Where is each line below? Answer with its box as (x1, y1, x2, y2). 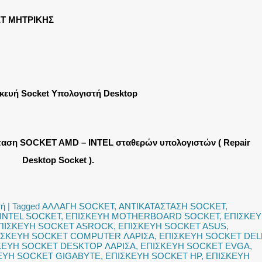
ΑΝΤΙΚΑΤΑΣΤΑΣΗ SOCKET (119, 201, 225, 211)
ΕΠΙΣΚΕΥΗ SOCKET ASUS (118, 221, 226, 231)
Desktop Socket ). (22, 155, 94, 165)
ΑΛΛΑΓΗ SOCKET (42, 201, 114, 211)
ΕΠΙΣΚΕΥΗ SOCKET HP (105, 251, 201, 261)
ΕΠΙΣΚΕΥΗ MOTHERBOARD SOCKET (65, 211, 219, 221)
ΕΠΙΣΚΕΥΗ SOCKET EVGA (140, 241, 250, 251)
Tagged (12, 201, 40, 211)
